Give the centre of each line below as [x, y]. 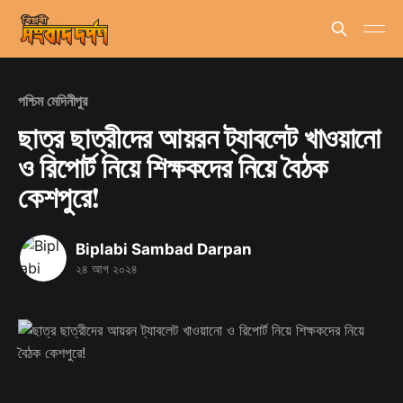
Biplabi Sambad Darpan [164, 249]
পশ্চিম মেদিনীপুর [53, 101]
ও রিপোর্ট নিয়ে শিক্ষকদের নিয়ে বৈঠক [173, 167]
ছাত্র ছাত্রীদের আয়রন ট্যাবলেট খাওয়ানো [199, 137]
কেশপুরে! [59, 197]
